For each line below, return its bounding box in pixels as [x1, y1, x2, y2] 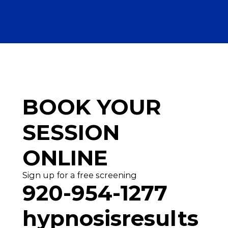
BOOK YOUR [22, 94, 161, 120]
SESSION [22, 119, 120, 146]
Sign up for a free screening [22, 170, 137, 180]
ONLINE [22, 145, 108, 171]
